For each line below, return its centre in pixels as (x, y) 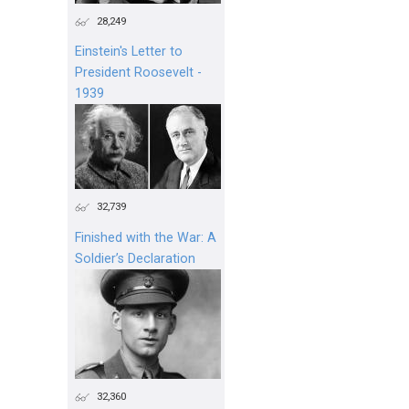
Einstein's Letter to (129, 52)
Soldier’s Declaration (135, 259)
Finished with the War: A (146, 238)
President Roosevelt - (138, 73)
